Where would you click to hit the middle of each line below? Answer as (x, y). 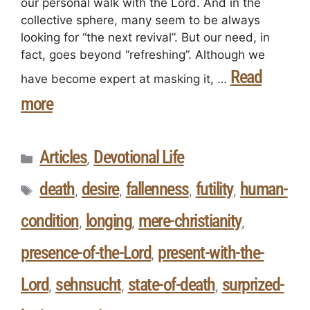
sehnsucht (88, 285)
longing (108, 221)
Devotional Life (139, 157)
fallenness (157, 189)
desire (100, 189)
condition (50, 221)
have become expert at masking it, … (126, 79)
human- (264, 189)
